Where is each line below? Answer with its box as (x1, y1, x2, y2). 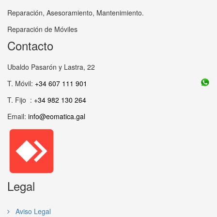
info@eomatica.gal (28, 111, 85, 121)
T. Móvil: (7, 78, 35, 88)
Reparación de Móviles (7, 24, 77, 34)
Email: (7, 111, 28, 121)
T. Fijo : (7, 95, 34, 105)
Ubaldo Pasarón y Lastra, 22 (7, 62, 95, 72)
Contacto (7, 37, 53, 54)
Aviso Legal (14, 206, 51, 216)
